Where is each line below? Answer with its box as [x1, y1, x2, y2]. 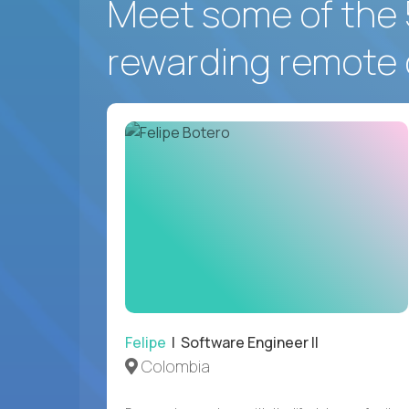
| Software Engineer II [166, 331, 319, 352]
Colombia [138, 354, 210, 377]
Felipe [125, 331, 166, 352]
